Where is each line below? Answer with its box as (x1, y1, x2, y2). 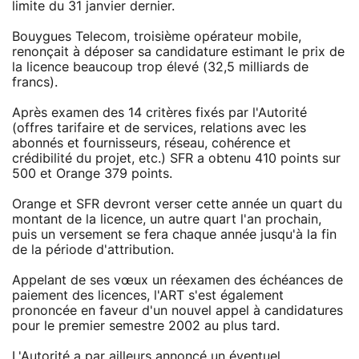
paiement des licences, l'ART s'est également (12, 288, 284, 302)
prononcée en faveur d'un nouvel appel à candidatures (12, 304, 343, 317)
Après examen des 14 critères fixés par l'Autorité (12, 106, 307, 119)
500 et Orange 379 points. (12, 167, 172, 180)
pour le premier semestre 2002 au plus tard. (12, 319, 280, 333)
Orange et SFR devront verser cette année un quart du (12, 197, 342, 211)
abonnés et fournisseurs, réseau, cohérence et (12, 136, 291, 150)
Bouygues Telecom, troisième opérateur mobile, (12, 30, 301, 43)
